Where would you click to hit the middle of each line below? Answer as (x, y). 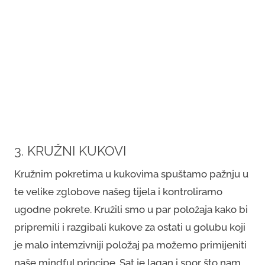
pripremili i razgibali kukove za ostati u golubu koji (130, 227)
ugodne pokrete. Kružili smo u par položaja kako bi (131, 209)
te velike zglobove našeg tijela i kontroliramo (118, 192)
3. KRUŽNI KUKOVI (70, 151)
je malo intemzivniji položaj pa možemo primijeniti (130, 245)
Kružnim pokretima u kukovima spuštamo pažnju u (131, 174)
